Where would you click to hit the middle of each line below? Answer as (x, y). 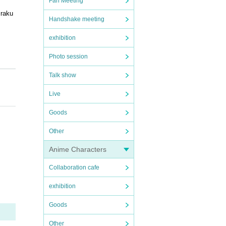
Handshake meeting (77, 19)
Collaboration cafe (74, 167)
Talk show (63, 75)
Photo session (68, 56)
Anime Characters (78, 149)
